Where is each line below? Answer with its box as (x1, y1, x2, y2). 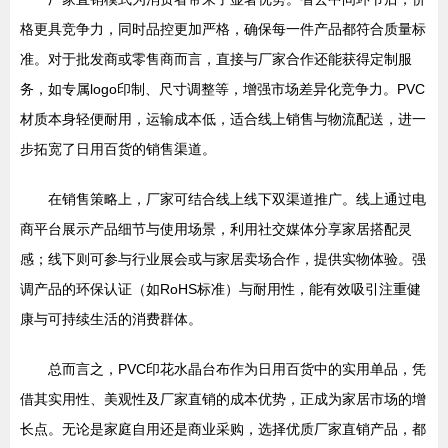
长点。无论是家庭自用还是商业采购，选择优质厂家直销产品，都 (20, 421, 426, 437)
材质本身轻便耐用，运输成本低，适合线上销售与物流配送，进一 (20, 111, 426, 127)
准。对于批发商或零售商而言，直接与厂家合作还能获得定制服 (20, 51, 412, 67)
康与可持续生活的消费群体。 (20, 311, 202, 327)
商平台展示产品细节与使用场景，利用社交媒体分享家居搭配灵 (20, 221, 412, 237)
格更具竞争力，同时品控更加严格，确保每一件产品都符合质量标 (20, 21, 426, 37)
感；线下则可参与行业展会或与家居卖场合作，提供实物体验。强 (20, 251, 426, 267)
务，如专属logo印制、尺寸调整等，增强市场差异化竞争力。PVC (20, 81, 425, 97)
